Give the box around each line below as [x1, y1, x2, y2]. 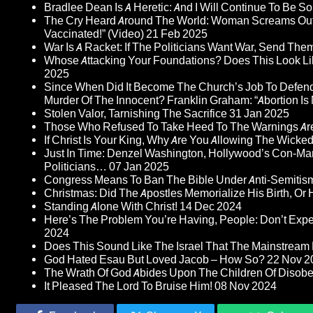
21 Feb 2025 [146, 27, 208, 41]
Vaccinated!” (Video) [44, 27, 144, 41]
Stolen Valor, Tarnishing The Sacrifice [44, 107, 227, 121]
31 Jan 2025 [229, 107, 289, 121]
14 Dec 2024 [180, 200, 242, 214]
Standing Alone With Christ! [44, 200, 177, 214]
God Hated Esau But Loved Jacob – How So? [44, 253, 265, 267]
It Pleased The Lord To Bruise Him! [44, 279, 212, 293]
